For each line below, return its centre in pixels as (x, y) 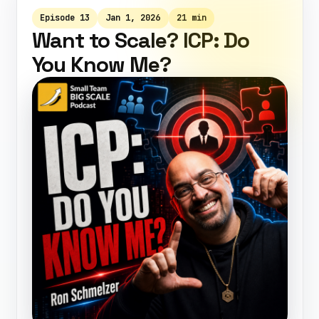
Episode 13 (64, 17)
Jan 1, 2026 (133, 17)
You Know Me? (101, 64)
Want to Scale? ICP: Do (141, 40)
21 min (191, 17)
